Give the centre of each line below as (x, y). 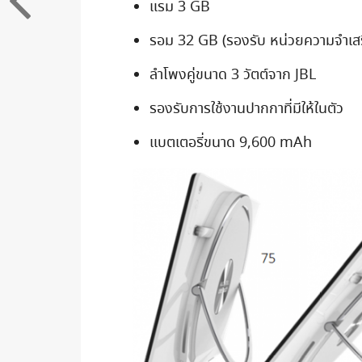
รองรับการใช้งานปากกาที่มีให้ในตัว (246, 109)
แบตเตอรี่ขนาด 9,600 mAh (230, 143)
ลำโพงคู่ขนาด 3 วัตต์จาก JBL (232, 76)
